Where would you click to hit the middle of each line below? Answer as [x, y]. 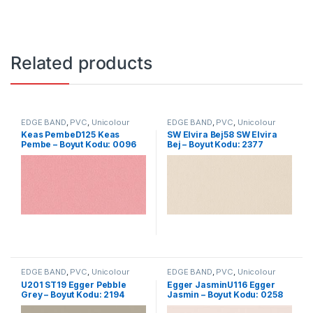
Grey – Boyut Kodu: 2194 [72, 294]
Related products [81, 63]
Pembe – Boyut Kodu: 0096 [78, 145]
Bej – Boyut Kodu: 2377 [215, 145]
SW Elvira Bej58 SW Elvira [222, 135]
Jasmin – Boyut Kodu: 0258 [225, 294]
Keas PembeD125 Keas [70, 135]
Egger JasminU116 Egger [221, 284]
